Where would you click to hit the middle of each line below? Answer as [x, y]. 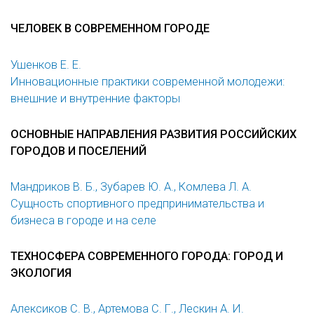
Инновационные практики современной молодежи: [148, 81]
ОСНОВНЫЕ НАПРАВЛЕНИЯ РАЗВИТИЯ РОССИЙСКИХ [153, 134]
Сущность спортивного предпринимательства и [137, 203]
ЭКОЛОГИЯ [41, 273]
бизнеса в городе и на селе [83, 220]
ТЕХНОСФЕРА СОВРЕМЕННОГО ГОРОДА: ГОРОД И [147, 257]
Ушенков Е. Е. [46, 64]
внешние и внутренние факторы [95, 98]
